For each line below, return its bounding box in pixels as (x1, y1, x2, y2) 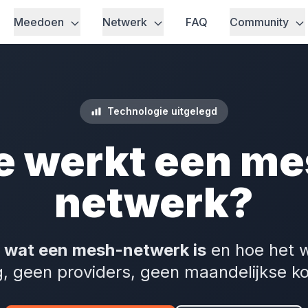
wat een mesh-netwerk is (3, 240, 206, 260)
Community (230, 15, 292, 29)
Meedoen (14, 15, 67, 29)
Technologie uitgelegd (107, 105, 217, 117)
